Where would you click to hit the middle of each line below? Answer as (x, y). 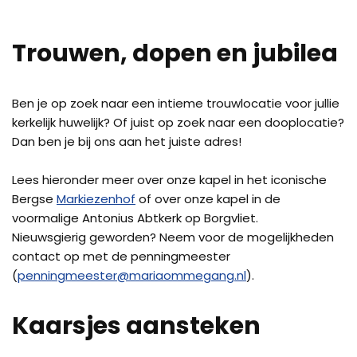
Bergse (34, 199)
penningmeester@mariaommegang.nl (132, 275)
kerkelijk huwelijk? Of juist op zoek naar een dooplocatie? (178, 122)
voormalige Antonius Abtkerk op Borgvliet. (135, 218)
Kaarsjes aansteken (136, 326)
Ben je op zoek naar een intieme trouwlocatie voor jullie (176, 103)
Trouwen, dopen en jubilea (175, 53)
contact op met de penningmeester (121, 256)
